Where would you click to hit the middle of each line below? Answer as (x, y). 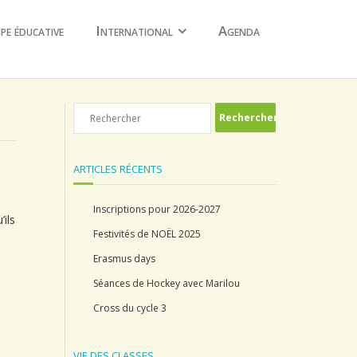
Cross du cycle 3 (130, 308)
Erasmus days (124, 259)
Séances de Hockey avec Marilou (167, 283)
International (134, 31)
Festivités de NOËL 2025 (147, 234)
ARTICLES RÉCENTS (118, 169)
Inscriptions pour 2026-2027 (157, 209)
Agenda (239, 31)
